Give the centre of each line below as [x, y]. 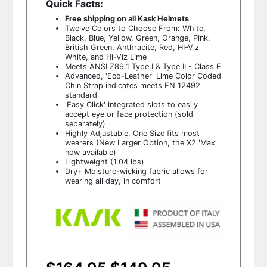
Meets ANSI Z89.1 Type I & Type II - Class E [143, 66]
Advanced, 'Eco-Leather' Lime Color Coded [143, 76]
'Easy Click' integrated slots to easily [131, 104]
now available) [90, 152]
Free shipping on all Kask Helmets [127, 18]
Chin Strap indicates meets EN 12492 [132, 85]
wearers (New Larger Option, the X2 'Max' [141, 142]
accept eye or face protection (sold [129, 114]
